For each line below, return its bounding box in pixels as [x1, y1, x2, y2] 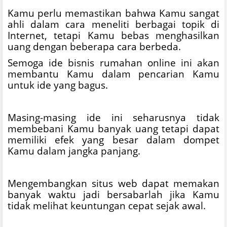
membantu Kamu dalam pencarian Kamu [8, 67, 219, 80]
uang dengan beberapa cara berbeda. [8, 40, 181, 53]
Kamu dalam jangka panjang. [8, 144, 140, 157]
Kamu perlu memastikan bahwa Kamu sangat [8, 6, 219, 19]
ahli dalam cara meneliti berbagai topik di [8, 17, 219, 30]
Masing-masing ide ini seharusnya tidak [8, 110, 219, 124]
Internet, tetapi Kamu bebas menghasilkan [8, 28, 219, 42]
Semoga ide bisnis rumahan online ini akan [8, 56, 219, 69]
